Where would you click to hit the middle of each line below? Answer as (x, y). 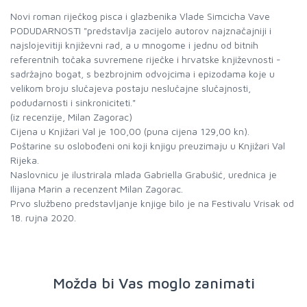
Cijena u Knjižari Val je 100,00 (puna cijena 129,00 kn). (130, 131)
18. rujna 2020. (43, 218)
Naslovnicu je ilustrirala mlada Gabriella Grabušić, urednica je (144, 174)
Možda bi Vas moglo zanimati (153, 283)
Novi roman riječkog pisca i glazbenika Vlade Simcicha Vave (140, 16)
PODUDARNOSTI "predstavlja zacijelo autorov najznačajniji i (141, 30)
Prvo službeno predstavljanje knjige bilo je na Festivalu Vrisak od (152, 203)
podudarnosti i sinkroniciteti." (73, 102)
